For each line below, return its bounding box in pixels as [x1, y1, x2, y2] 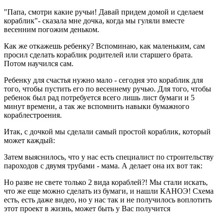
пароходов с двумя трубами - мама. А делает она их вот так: [4, 161, 202, 170]
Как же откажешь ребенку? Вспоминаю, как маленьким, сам [4, 41, 205, 50]
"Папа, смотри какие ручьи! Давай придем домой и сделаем [4, 7, 203, 16]
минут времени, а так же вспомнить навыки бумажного [4, 102, 189, 110]
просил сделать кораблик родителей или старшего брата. [4, 50, 193, 59]
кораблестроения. [4, 110, 62, 119]
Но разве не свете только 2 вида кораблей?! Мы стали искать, [4, 178, 208, 186]
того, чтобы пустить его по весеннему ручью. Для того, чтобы [4, 84, 211, 93]
